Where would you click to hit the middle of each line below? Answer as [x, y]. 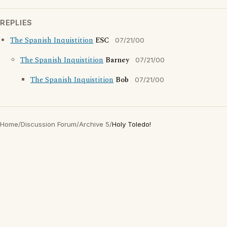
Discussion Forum [49, 124]
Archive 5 [94, 124]
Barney [117, 60]
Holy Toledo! [131, 124]
